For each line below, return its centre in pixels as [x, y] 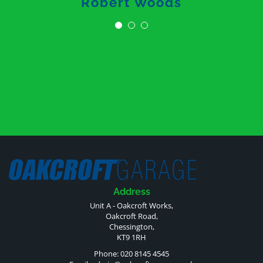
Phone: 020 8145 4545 [131, 254]
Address [131, 192]
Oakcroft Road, [131, 216]
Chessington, [131, 227]
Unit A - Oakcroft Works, [131, 205]
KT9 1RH [131, 237]
